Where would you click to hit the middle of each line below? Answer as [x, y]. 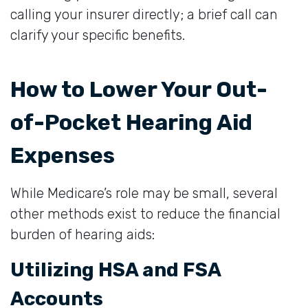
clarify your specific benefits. [98, 35]
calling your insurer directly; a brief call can [144, 14]
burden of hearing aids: [82, 234]
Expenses [63, 155]
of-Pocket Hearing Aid [131, 122]
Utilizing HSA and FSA [115, 269]
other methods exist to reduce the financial [145, 213]
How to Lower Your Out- [139, 89]
